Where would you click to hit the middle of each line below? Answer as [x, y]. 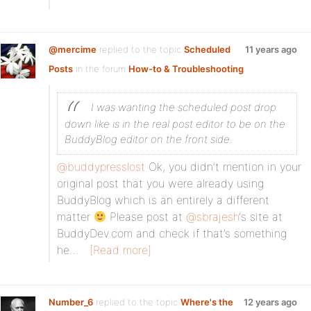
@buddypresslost [101, 167]
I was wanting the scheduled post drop [182, 107]
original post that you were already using [160, 183]
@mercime [73, 49]
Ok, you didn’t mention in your [223, 167]
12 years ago [270, 302]
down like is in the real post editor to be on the [175, 124]
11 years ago [271, 49]
